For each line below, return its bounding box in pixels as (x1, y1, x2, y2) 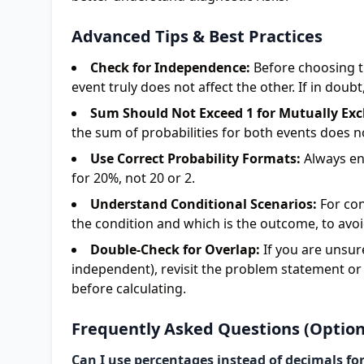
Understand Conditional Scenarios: (90, 195, 317, 213)
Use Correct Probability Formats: (90, 149, 301, 167)
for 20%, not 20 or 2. (71, 169, 195, 187)
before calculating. (71, 279, 186, 297)
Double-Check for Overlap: (90, 240, 260, 258)
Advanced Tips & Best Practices (71, 25, 323, 47)
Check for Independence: (90, 58, 250, 76)
